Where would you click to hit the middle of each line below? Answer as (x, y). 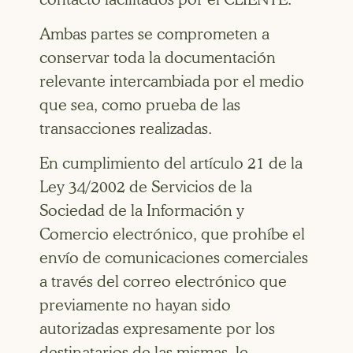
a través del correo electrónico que (163, 282)
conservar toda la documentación (158, 57)
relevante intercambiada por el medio (172, 81)
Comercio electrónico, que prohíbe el (172, 234)
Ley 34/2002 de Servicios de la (146, 187)
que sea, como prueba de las (140, 104)
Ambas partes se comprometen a (154, 33)
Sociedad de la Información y (142, 211)
